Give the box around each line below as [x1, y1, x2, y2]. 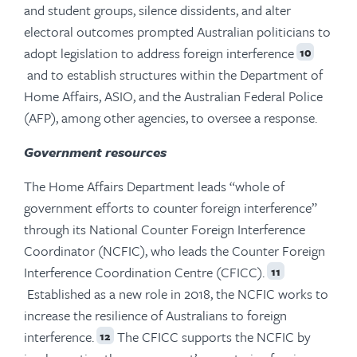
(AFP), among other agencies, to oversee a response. [24, 107, 317, 127]
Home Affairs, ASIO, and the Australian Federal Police [24, 85, 323, 106]
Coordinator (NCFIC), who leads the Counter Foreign [24, 240, 325, 261]
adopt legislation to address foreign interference [24, 42, 294, 63]
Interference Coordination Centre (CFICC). [24, 261, 265, 282]
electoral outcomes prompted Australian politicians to [24, 21, 331, 41]
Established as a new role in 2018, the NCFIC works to [24, 283, 328, 304]
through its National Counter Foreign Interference [24, 218, 305, 239]
